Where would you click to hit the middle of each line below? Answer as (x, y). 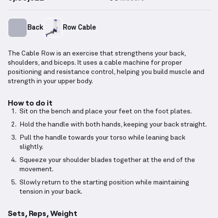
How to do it (30, 103)
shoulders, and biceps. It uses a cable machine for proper (95, 63)
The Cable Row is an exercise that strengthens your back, (97, 54)
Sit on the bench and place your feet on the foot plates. (106, 112)
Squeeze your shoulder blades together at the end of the (107, 160)
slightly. (31, 147)
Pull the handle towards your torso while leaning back (102, 138)
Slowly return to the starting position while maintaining (104, 183)
